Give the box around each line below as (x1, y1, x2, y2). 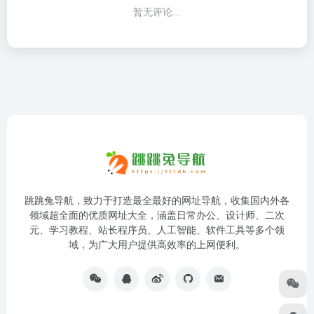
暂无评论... (133, 6, 181, 18)
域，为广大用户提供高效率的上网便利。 (69, 239, 245, 250)
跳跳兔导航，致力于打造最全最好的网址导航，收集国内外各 (25, 195, 289, 206)
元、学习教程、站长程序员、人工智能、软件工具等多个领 (29, 224, 285, 235)
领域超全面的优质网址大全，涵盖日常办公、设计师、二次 (29, 210, 285, 221)
